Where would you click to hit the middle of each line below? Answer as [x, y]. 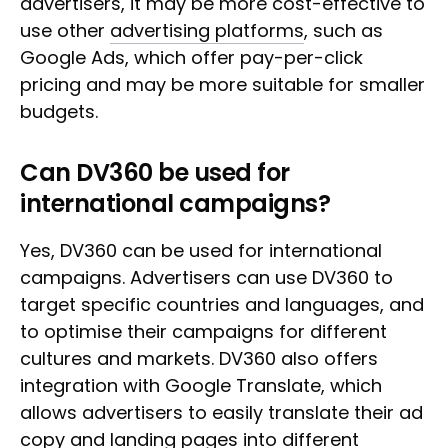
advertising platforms [207, 30]
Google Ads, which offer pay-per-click [191, 57]
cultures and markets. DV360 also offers [199, 358]
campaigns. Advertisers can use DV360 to [206, 277]
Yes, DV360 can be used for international [201, 250]
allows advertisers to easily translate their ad [221, 412]
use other [65, 30]
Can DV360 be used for [155, 172]
